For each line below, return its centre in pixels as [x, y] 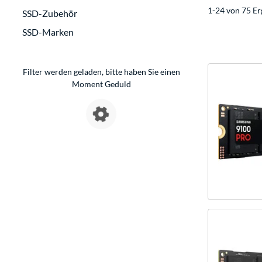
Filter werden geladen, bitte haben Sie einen [101, 72]
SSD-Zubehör [50, 13]
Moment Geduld [101, 84]
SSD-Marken [48, 32]
